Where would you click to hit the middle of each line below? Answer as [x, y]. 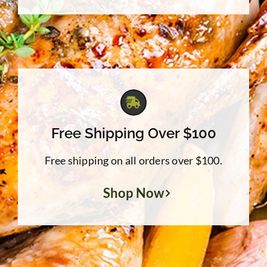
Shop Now [133, 193]
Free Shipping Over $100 [133, 133]
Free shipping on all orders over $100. [133, 161]
